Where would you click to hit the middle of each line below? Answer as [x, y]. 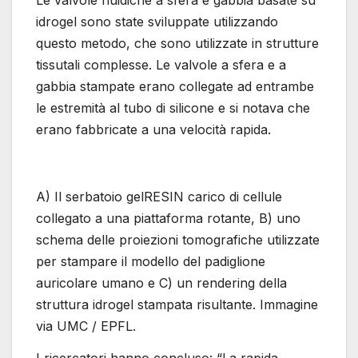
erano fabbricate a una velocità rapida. [153, 130]
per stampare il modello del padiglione [151, 262]
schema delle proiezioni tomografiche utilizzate [178, 240]
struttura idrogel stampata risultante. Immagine [177, 305]
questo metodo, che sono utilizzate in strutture [177, 44]
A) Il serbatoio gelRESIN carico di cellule [159, 197]
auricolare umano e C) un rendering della [161, 283]
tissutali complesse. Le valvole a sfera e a [161, 65]
